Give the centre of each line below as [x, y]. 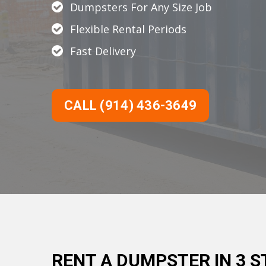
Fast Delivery [103, 51]
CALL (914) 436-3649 [131, 105]
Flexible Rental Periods [128, 29]
